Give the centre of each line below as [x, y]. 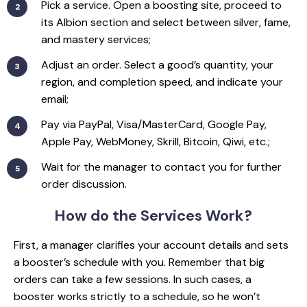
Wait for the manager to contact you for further [161, 167]
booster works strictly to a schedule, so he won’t [137, 296]
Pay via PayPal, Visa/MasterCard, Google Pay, [154, 124]
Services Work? [196, 215]
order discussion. [84, 184]
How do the [98, 215]
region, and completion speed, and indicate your [162, 82]
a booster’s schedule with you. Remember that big [139, 262]
